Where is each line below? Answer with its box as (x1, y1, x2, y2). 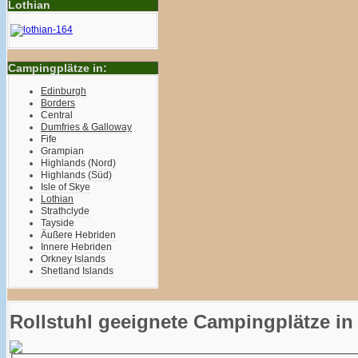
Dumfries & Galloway (41, 121, 132, 133)
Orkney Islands (41, 253, 105, 265)
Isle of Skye (41, 181, 90, 193)
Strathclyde (41, 205, 89, 217)
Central (41, 109, 73, 121)
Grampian (41, 145, 84, 157)
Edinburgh (41, 86, 86, 97)
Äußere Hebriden (41, 229, 116, 241)
